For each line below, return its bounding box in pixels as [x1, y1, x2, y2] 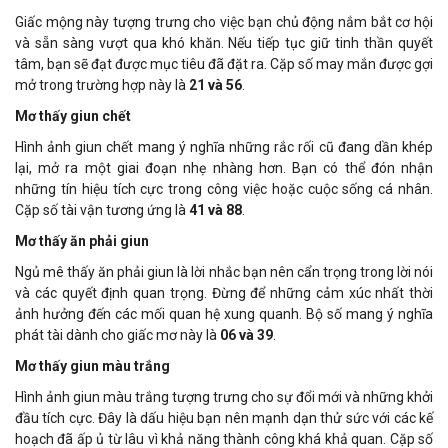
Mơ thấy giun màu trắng [15, 358, 170, 375]
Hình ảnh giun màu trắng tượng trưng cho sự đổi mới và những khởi [15, 389, 433, 406]
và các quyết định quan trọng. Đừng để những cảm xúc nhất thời [15, 285, 433, 302]
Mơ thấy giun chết [15, 108, 131, 125]
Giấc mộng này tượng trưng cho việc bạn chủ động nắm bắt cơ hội [15, 14, 433, 31]
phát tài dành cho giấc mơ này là [15, 327, 220, 344]
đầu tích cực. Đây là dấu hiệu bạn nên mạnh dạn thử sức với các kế [15, 410, 433, 427]
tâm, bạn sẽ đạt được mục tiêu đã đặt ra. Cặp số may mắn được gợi [15, 56, 433, 73]
